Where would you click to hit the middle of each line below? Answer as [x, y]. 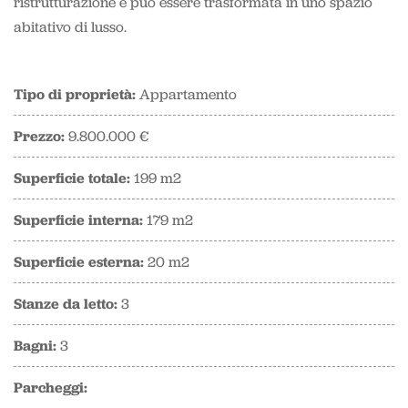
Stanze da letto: [67, 303]
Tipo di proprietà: [74, 94]
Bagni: [36, 345]
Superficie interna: [80, 219]
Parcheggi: [52, 387]
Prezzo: [39, 136]
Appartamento [186, 94]
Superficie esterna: [80, 261]
